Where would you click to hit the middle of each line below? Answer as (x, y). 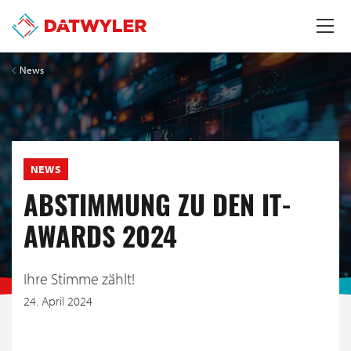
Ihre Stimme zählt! (79, 279)
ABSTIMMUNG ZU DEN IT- (157, 210)
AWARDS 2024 (100, 241)
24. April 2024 (58, 301)
